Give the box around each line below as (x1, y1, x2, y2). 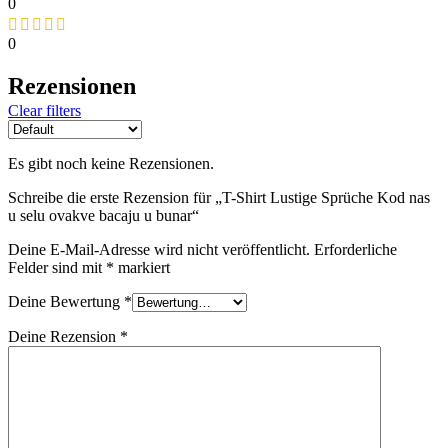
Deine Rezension (8, 327, 120, 345)
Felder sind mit (8, 258, 106, 276)
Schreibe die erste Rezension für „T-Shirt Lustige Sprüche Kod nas (8, 188, 430, 206)
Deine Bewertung (8, 292, 124, 310)
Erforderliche (314, 240, 397, 258)
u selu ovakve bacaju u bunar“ (8, 206, 199, 224)
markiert (114, 258, 170, 276)
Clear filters (8, 101, 81, 119)
